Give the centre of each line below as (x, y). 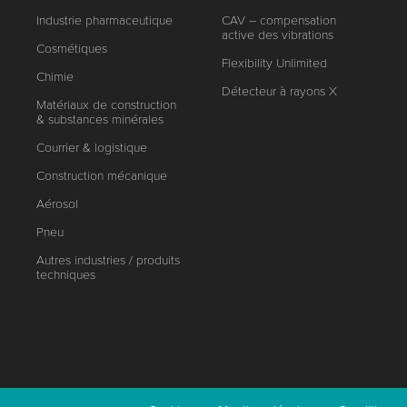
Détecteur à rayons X (280, 91)
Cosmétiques (72, 49)
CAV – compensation (279, 20)
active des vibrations (278, 35)
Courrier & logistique (92, 148)
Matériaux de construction (107, 105)
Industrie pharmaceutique (105, 20)
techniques (66, 275)
